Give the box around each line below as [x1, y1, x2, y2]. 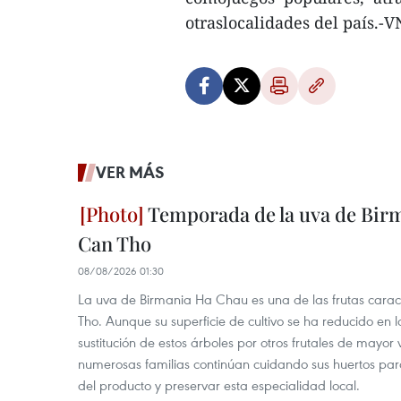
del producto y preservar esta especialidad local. [78, 376, 360, 394]
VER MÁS [96, 161, 165, 183]
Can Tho [78, 230, 151, 257]
